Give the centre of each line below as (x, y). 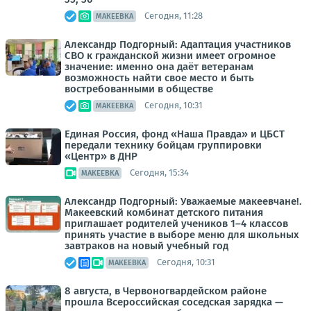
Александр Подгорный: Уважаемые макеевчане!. (183, 201)
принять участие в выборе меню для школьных (182, 234)
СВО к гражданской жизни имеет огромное (170, 55)
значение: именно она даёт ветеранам (159, 66)
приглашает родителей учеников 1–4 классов (176, 223)
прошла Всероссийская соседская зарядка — (174, 302)
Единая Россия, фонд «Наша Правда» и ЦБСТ (175, 134)
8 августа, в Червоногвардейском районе (166, 291)
